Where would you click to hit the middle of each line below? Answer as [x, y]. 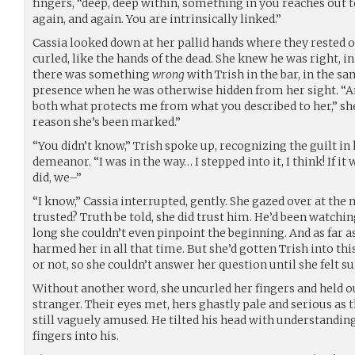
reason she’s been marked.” [107, 122]
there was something [92, 74]
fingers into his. [76, 336]
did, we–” [57, 177]
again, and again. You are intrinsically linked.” [157, 19]
